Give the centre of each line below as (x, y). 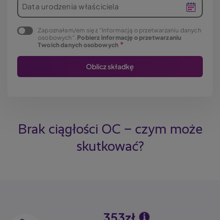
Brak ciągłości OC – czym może (110, 130)
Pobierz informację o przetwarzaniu (129, 38)
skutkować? (110, 147)
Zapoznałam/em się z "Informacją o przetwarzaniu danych (120, 30)
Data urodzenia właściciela (70, 6)
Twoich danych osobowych (78, 45)
